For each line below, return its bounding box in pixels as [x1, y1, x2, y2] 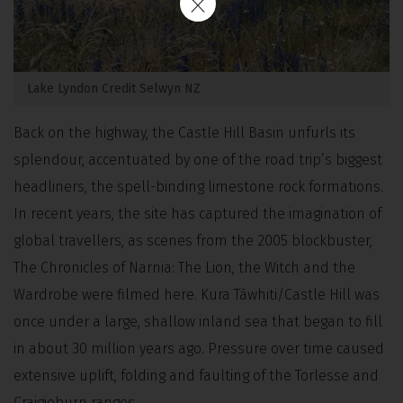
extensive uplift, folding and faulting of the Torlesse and [13, 366, 379, 384]
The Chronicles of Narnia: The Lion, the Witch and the [13, 258, 355, 276]
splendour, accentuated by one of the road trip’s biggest [13, 150, 382, 168]
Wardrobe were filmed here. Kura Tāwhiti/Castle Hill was [13, 285, 380, 303]
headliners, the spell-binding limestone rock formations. [13, 177, 383, 195]
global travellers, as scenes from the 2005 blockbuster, [13, 231, 372, 249]
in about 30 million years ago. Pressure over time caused [13, 339, 384, 357]
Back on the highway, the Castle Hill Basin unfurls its [13, 123, 355, 141]
